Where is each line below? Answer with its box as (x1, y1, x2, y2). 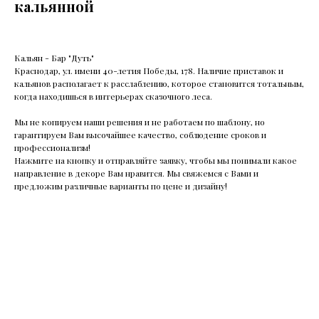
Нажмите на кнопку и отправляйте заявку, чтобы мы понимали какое (14, 155, 297, 166)
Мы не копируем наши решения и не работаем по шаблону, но (14, 116, 265, 127)
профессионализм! (14, 142, 90, 153)
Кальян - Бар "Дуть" (14, 52, 94, 63)
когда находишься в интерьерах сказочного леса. (14, 90, 212, 102)
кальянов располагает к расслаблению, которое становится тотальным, (14, 78, 304, 89)
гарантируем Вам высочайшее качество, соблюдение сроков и (14, 129, 266, 140)
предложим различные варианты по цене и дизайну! (14, 180, 227, 192)
